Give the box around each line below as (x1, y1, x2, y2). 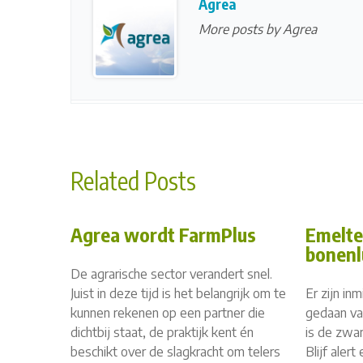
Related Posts (70, 165, 196, 197)
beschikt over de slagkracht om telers (70, 344, 280, 361)
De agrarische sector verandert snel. (70, 266, 272, 283)
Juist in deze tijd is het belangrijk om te (70, 285, 286, 302)
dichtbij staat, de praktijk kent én (70, 324, 254, 341)
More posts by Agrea (199, 21, 317, 38)
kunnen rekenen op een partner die (70, 305, 265, 322)
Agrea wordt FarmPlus (70, 222, 256, 247)
